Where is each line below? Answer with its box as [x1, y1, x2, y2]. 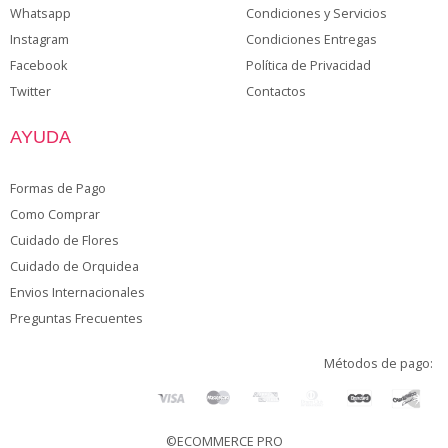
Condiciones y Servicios [246, 5, 387, 22]
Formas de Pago [10, 180, 106, 197]
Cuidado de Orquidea [10, 258, 139, 275]
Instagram [10, 31, 69, 48]
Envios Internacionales [10, 284, 145, 301]
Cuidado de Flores [10, 232, 119, 249]
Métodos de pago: [324, 355, 433, 372]
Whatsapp [10, 5, 71, 22]
